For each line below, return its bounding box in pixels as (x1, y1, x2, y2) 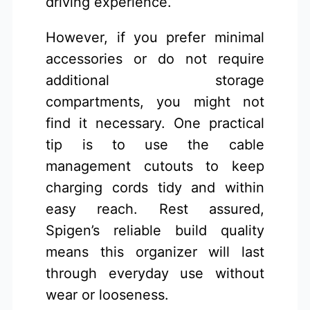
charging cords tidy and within (46, 179, 264, 196)
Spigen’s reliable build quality (46, 221, 264, 239)
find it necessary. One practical (46, 114, 264, 131)
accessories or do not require (46, 50, 264, 67)
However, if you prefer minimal (46, 28, 264, 46)
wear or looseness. (46, 286, 170, 303)
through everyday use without (46, 264, 264, 282)
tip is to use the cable (46, 136, 264, 153)
